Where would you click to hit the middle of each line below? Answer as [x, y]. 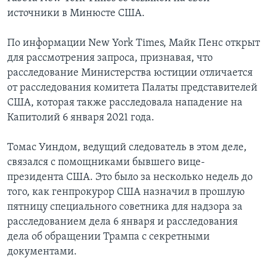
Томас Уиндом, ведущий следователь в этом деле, [127, 148]
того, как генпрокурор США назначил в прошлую [126, 193]
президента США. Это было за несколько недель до [130, 178]
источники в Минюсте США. [76, 14]
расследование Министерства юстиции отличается [130, 73]
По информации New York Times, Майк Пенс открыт [133, 44]
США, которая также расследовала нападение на [125, 103]
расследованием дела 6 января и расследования [122, 222]
